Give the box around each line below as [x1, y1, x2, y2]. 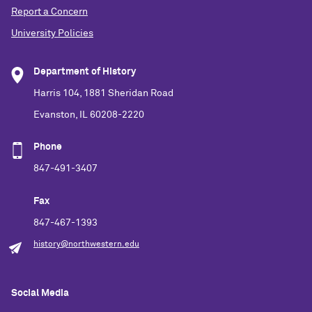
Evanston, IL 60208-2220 [33, 109, 144, 120]
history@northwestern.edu [33, 240, 139, 249]
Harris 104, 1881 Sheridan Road [33, 88, 173, 98]
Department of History [33, 67, 136, 77]
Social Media [11, 288, 69, 299]
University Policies [11, 29, 93, 39]
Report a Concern [11, 7, 88, 17]
